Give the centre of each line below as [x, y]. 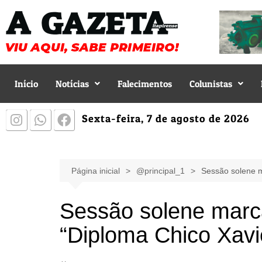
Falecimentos [145, 84]
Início [26, 84]
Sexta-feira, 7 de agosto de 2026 [166, 118]
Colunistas [211, 84]
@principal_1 [161, 171]
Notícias [72, 84]
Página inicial [96, 171]
